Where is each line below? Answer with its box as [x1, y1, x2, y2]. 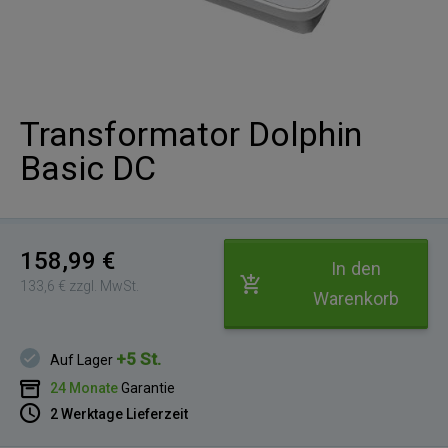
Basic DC [20, 148, 157, 188]
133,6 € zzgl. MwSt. [20, 278, 140, 294]
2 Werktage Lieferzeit [50, 405, 189, 422]
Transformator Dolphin [20, 114, 363, 154]
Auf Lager [50, 351, 117, 368]
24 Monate [50, 379, 119, 396]
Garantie [121, 379, 176, 396]
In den [331, 258, 381, 279]
